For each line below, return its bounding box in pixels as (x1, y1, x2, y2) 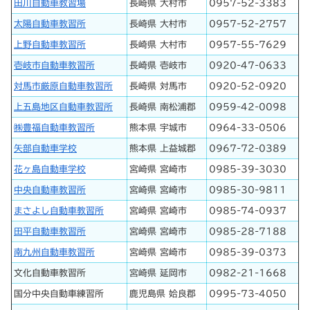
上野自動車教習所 (14, 39, 86, 49)
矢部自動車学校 (14, 143, 77, 153)
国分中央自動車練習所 (14, 289, 104, 298)
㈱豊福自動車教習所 (14, 122, 95, 132)
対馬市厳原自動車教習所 (14, 81, 113, 91)
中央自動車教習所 (14, 185, 86, 194)
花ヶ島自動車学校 (14, 164, 86, 174)
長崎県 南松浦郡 (129, 102, 196, 111)
